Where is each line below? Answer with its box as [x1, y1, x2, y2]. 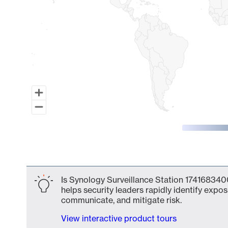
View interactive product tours [61, 213, 177, 223]
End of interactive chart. [26, 152, 118, 162]
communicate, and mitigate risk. [61, 195, 182, 205]
